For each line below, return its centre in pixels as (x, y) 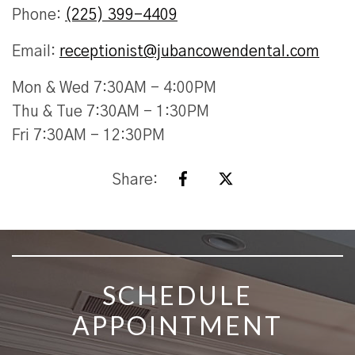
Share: (135, 180)
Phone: (38, 16)
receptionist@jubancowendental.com (189, 52)
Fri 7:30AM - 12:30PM (88, 136)
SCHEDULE (177, 295)
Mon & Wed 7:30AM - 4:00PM (114, 89)
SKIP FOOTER (68, 246)
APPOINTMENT (177, 325)
